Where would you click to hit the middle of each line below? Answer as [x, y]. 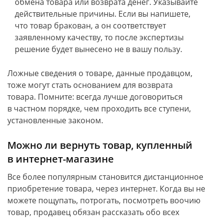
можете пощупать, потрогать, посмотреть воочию [104, 200]
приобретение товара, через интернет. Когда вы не [106, 189]
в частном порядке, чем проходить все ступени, [99, 109]
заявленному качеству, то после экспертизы [99, 37]
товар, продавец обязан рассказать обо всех [93, 212]
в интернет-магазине [61, 159]
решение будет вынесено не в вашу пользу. [98, 49]
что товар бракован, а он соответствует [90, 26]
